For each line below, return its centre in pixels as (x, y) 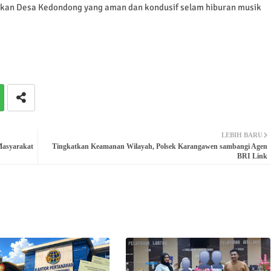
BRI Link (252, 156)
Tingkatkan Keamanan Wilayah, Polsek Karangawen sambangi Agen (159, 146)
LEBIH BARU (242, 135)
